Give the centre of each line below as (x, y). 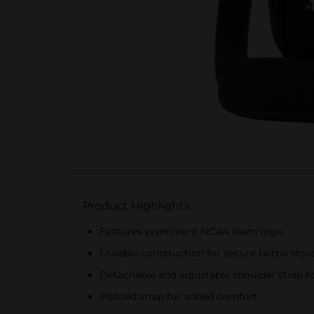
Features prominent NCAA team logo (191, 231)
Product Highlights (136, 206)
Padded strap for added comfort (178, 296)
